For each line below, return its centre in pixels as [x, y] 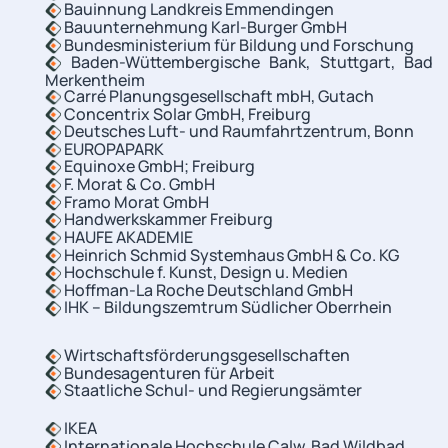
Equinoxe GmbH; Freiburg [158, 166]
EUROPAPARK [112, 148]
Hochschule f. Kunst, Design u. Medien [204, 272]
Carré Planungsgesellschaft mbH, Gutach [217, 95]
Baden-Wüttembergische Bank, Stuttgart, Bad [247, 62]
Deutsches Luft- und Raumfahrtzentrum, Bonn [237, 131]
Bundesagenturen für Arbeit [168, 372]
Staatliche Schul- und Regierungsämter [211, 390]
